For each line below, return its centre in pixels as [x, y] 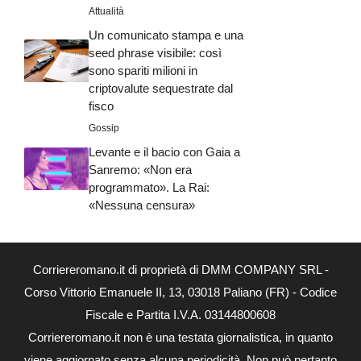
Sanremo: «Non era [140, 170]
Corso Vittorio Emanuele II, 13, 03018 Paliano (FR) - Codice [180, 293]
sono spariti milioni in [143, 71]
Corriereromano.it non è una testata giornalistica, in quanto [180, 338]
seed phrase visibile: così [155, 53]
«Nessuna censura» [142, 205]
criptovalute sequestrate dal [161, 89]
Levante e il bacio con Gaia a [164, 152]
